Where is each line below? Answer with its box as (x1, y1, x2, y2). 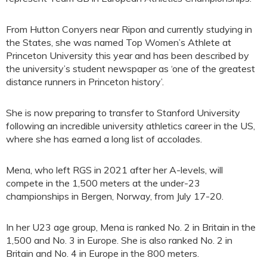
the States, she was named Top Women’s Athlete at (6, 36, 231, 48)
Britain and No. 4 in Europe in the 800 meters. (6, 247, 199, 259)
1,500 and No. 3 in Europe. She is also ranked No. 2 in (6, 234, 232, 246)
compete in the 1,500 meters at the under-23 (6, 177, 200, 189)
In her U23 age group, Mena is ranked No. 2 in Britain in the (6, 221, 256, 233)
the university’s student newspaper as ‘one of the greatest (6, 63, 255, 74)
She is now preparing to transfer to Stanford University (6, 107, 240, 119)
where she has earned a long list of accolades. (6, 133, 202, 145)
